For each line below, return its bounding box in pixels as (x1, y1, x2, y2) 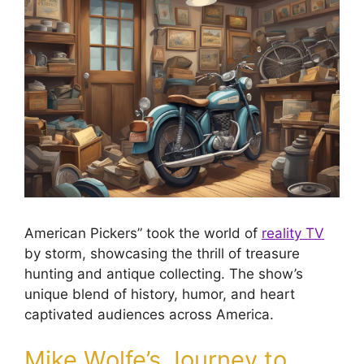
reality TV (262, 225, 324, 242)
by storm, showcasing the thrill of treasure (24, 245, 300, 262)
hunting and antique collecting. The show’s (24, 266, 303, 283)
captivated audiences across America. (24, 306, 274, 323)
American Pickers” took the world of (24, 225, 262, 242)
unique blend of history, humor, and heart (24, 286, 295, 303)
